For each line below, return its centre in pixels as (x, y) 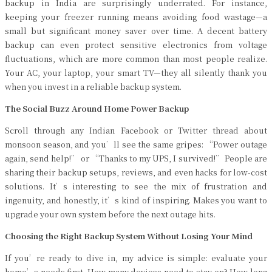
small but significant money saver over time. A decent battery (136, 31)
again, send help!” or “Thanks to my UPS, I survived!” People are (136, 158)
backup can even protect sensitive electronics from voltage (136, 45)
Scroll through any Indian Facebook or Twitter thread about (136, 130)
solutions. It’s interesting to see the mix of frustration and (136, 186)
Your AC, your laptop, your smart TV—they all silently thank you (136, 73)
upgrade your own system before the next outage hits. (110, 214)
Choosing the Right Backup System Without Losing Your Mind (129, 236)
